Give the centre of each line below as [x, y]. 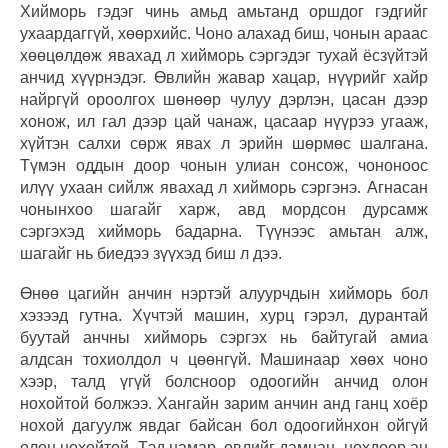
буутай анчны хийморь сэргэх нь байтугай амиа [224, 337]
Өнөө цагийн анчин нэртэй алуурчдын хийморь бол [224, 293]
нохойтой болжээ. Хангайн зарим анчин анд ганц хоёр [224, 403]
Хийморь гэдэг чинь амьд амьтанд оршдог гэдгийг [224, 11]
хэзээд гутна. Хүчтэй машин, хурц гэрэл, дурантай [224, 315]
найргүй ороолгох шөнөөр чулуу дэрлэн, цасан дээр [224, 99]
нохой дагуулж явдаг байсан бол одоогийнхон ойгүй [224, 425]
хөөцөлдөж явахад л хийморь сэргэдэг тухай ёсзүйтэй [224, 55]
